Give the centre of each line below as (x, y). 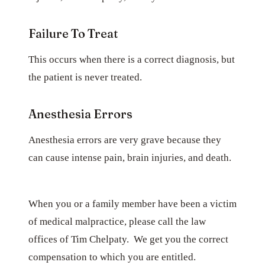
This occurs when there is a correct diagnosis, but (132, 59)
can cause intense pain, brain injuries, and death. (132, 157)
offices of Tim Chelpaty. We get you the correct (128, 239)
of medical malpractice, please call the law (117, 221)
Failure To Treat (73, 33)
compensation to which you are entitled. (114, 257)
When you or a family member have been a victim (132, 203)
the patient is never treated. (85, 77)
